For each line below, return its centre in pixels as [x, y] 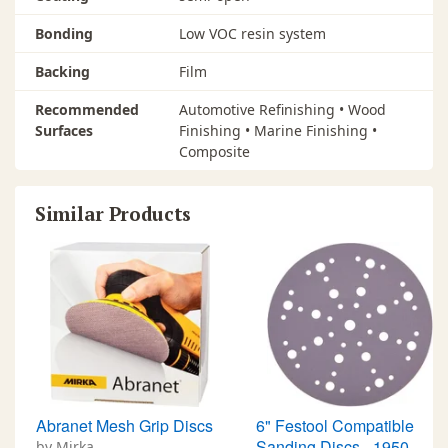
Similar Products [113, 213]
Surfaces [64, 130]
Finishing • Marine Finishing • [278, 130]
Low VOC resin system [252, 33]
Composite [214, 151]
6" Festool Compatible [335, 425]
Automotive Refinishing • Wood [282, 109]
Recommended [87, 109]
